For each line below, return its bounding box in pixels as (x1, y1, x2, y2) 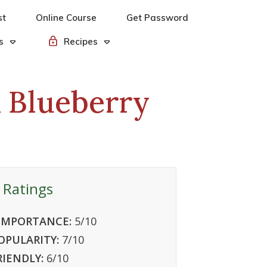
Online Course (35, 12, 97, 23)
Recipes (63, 36, 98, 47)
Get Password (126, 12, 188, 23)
